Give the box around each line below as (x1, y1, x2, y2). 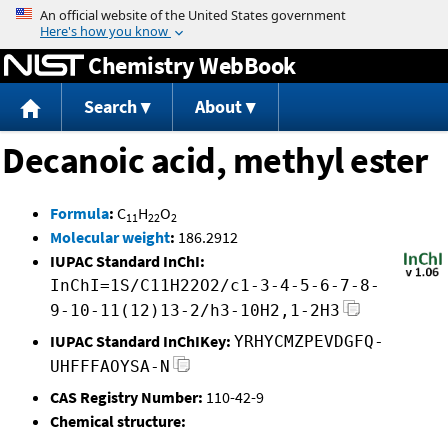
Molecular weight (50, 227, 170, 248)
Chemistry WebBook (88, 49, 296, 81)
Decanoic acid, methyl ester (2, 138, 428, 184)
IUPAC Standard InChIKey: (50, 331, 231, 352)
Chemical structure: (50, 411, 186, 432)
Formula (50, 203, 109, 224)
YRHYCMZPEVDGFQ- (234, 332, 384, 352)
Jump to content (168, 4, 280, 24)
